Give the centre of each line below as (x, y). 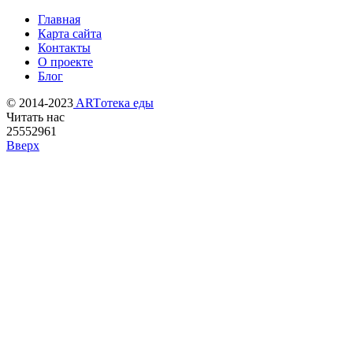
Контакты (64, 48)
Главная (59, 20)
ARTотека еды (113, 103)
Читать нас (35, 117)
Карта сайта (70, 34)
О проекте (65, 62)
